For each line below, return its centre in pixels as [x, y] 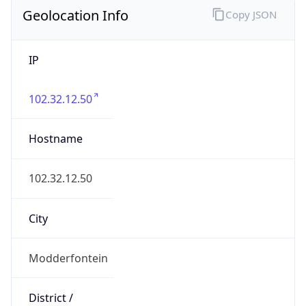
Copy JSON [251, 14]
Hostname [55, 139]
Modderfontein [68, 258]
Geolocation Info [75, 15]
